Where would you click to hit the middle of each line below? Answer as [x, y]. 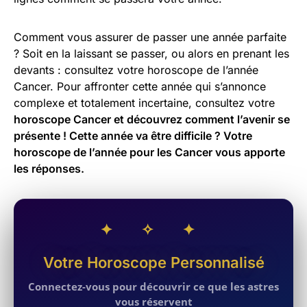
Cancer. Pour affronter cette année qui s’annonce [140, 87]
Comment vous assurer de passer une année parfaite [150, 37]
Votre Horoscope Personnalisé [153, 263]
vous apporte [249, 152]
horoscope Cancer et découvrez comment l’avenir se [152, 120]
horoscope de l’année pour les [94, 152]
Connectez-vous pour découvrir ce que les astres [153, 287]
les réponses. [49, 169]
